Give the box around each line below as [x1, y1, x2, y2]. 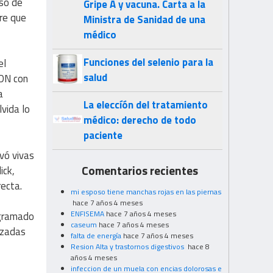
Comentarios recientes [82, 161, 198, 180]
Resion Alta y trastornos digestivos [71, 240, 186, 252]
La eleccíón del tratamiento [83, 97, 208, 113]
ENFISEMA [71, 207, 104, 219]
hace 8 [188, 240, 210, 252]
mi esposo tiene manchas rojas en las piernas [71, 185, 221, 197]
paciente [83, 127, 122, 144]
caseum [71, 218, 97, 230]
